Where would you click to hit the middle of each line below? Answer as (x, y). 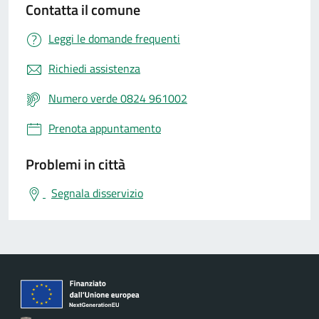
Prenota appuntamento (105, 128)
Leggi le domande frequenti (114, 38)
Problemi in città (75, 164)
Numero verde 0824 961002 (118, 98)
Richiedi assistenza (94, 68)
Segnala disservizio (97, 193)
